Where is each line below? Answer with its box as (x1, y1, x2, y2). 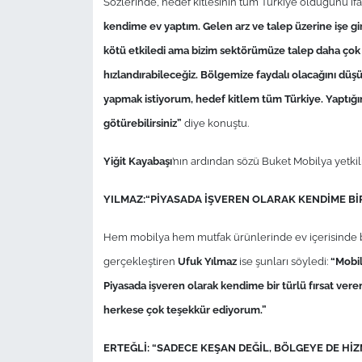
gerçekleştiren (103, 254, 178, 267)
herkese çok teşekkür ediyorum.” (103, 302, 267, 316)
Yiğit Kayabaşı (103, 154, 172, 167)
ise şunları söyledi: (236, 254, 330, 267)
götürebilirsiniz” (103, 116, 184, 129)
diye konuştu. (183, 116, 249, 129)
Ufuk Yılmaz (177, 254, 237, 267)
